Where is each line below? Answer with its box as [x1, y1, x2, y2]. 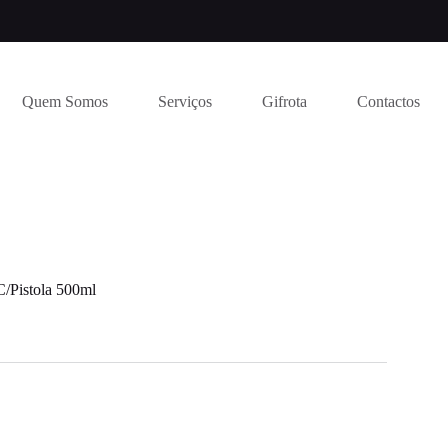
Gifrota [262, 93, 308, 110]
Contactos [357, 93, 421, 110]
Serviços [158, 93, 213, 110]
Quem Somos [22, 93, 109, 110]
